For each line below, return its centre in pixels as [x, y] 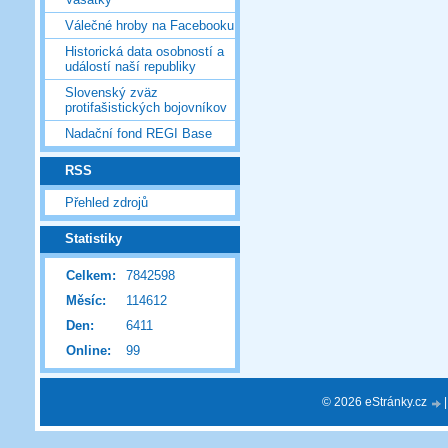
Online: [88, 351]
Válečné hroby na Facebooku [149, 26]
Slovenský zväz [111, 93]
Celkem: [91, 276]
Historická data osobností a [144, 52]
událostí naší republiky [130, 67]
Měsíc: [86, 301]
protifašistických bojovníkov [146, 108]
